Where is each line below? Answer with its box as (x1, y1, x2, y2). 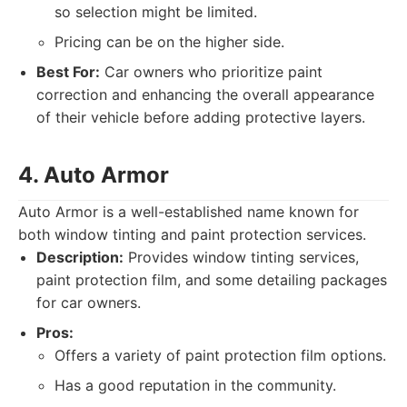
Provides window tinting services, (124, 248, 359, 266)
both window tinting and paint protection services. (18, 225, 366, 243)
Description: (36, 248, 124, 266)
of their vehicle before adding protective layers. (36, 108, 365, 126)
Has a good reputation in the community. (55, 376, 336, 394)
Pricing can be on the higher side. (55, 33, 284, 51)
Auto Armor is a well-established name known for (18, 203, 359, 221)
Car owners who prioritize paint (100, 63, 323, 81)
